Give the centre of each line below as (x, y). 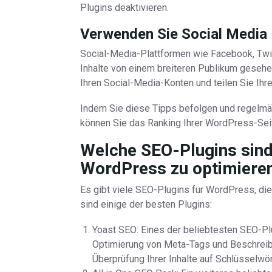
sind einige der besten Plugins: (146, 204)
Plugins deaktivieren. (124, 8)
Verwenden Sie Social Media (174, 34)
